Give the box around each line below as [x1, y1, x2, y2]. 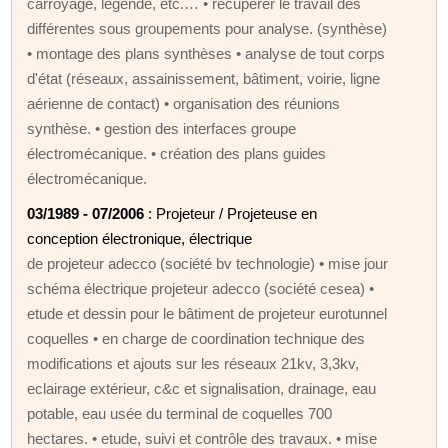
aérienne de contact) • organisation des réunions [27, 94, 341, 112]
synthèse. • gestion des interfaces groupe [27, 119, 297, 137]
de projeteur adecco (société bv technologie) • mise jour [27, 254, 389, 272]
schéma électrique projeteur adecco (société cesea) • [27, 279, 375, 297]
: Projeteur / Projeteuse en [144, 204, 318, 222]
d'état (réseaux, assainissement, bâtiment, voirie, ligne [27, 69, 381, 87]
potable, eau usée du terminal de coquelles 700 [27, 404, 333, 422]
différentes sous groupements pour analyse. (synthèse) [27, 19, 388, 37]
